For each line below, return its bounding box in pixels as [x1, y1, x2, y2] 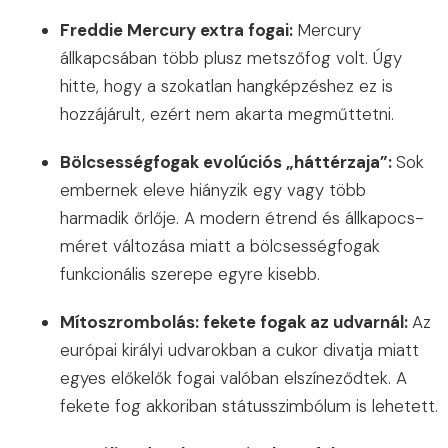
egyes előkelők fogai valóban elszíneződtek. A [60, 367, 407, 390]
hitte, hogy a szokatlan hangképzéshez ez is [60, 75, 393, 98]
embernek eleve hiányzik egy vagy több [60, 179, 366, 202]
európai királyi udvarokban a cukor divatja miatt [60, 339, 419, 362]
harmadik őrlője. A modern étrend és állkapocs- [60, 207, 424, 230]
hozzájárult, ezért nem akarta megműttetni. [60, 103, 394, 126]
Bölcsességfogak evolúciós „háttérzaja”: [60, 151, 396, 174]
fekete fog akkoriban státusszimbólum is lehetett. [60, 395, 438, 418]
